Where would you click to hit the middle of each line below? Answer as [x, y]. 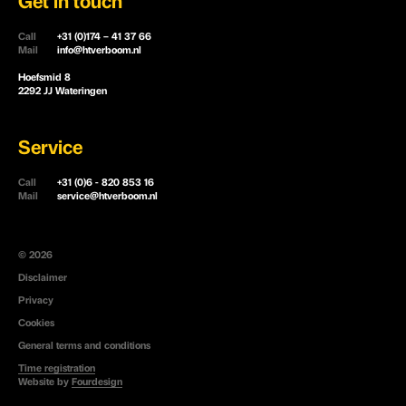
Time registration [57, 369]
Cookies [36, 324]
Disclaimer [43, 279]
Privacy [36, 301]
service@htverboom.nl [106, 197]
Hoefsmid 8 [44, 78]
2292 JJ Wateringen [63, 92]
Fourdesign [97, 383]
